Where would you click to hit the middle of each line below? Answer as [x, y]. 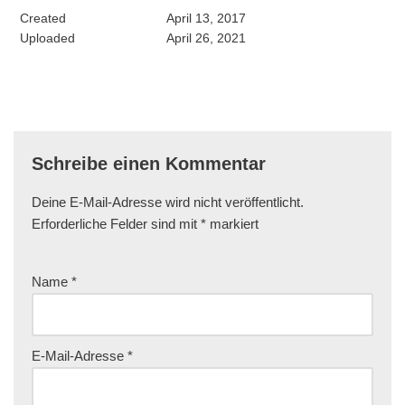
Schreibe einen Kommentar [149, 163]
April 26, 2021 [206, 38]
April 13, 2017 [206, 18]
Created [43, 18]
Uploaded [47, 38]
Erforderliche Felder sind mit [116, 223]
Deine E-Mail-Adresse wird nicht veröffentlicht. [168, 202]
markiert [232, 223]
